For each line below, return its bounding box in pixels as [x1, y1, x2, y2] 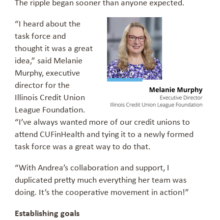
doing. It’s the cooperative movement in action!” [15, 186, 189, 198]
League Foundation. [15, 103, 85, 115]
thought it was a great [15, 42, 93, 54]
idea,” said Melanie [15, 54, 82, 66]
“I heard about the [15, 17, 81, 29]
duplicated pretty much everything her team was [15, 173, 187, 186]
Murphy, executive [15, 66, 80, 79]
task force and [15, 29, 66, 42]
